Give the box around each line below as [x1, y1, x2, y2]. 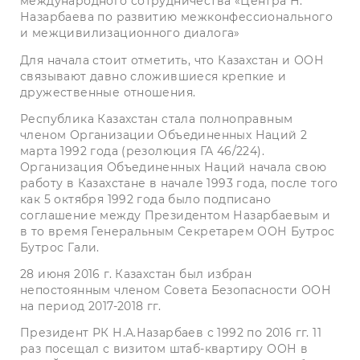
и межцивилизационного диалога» [20, 26, 240, 41]
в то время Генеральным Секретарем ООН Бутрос [20, 223, 335, 239]
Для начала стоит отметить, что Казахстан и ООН [20, 52, 325, 67]
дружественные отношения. [20, 84, 196, 100]
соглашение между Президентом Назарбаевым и [20, 207, 331, 223]
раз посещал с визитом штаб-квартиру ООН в [20, 341, 309, 356]
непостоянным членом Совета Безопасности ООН [20, 282, 331, 297]
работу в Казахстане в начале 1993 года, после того [20, 175, 338, 190]
